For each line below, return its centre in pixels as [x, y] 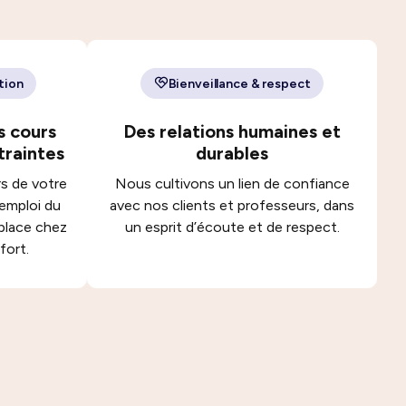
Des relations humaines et [232, 131]
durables [232, 153]
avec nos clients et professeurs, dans [232, 205]
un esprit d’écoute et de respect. [232, 227]
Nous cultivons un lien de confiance [232, 184]
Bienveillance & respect [239, 83]
